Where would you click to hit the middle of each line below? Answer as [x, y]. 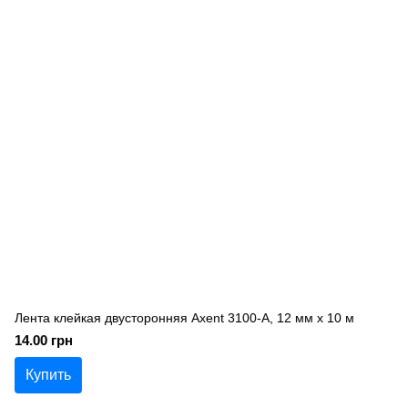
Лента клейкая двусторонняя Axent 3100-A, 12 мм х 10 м [184, 318]
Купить [48, 375]
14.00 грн [44, 340]
